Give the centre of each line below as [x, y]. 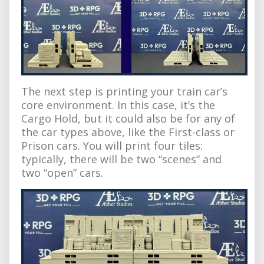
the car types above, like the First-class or [128, 132]
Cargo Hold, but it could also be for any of [128, 118]
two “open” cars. [62, 172]
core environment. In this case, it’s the [118, 105]
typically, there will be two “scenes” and [121, 159]
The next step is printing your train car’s [124, 91]
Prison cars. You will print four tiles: [112, 145]
